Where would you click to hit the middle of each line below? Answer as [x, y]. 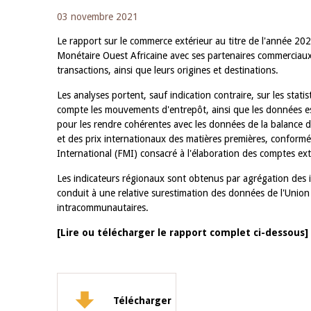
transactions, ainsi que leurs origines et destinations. [168, 70]
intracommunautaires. [103, 208]
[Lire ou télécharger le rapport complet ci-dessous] [183, 233]
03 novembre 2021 [98, 17]
